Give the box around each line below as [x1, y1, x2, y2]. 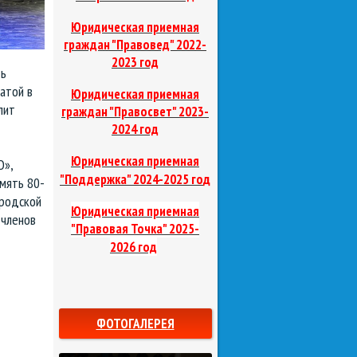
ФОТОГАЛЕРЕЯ [96, 315, 175, 333]
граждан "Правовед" [64, 36, 174, 54]
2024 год [112, 120, 159, 139]
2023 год [112, 53, 159, 72]
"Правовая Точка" [71, 220, 167, 238]
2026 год [110, 238, 157, 257]
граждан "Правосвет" [61, 103, 176, 121]
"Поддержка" [60, 171, 131, 189]
